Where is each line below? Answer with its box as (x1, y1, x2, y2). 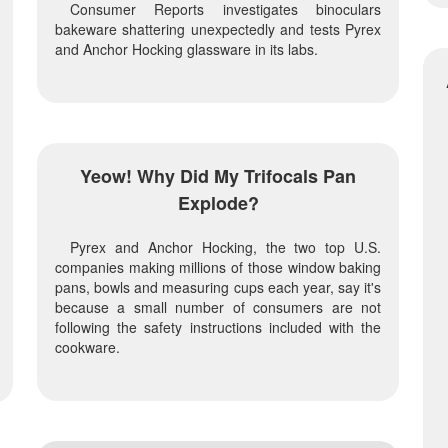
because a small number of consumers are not (54, 297, 382, 318)
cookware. (54, 337, 120, 358)
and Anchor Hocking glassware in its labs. (54, 39, 318, 60)
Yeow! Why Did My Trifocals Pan (80, 163, 357, 190)
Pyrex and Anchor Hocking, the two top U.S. (69, 237, 382, 258)
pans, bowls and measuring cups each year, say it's (54, 277, 382, 298)
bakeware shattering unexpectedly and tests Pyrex (54, 19, 382, 40)
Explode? (177, 190, 259, 217)
